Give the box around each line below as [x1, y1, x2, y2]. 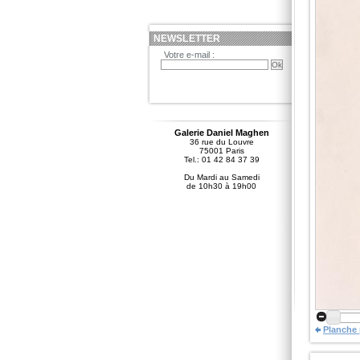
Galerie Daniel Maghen [174, 128, 269, 137]
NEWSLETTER [153, 33, 221, 44]
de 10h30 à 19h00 [186, 182, 256, 190]
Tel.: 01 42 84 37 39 [183, 155, 260, 164]
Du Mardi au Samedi [183, 173, 260, 182]
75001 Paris [198, 146, 244, 155]
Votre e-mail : [164, 50, 215, 59]
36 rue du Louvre [189, 137, 254, 146]
